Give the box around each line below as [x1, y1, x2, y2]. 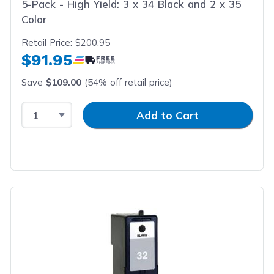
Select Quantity [21, 102, 101, 115]
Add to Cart [136, 108, 199, 122]
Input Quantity [72, 102, 146, 115]
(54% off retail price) [81, 76, 173, 88]
